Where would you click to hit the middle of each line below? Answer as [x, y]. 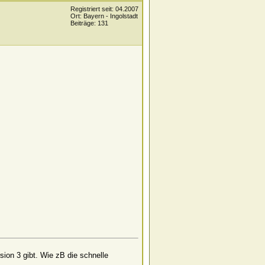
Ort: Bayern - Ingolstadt [104, 16]
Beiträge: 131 [89, 23]
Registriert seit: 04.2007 [104, 9]
